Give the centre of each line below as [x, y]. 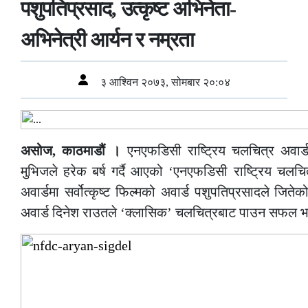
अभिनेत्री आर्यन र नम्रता [107, 40]
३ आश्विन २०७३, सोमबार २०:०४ [164, 82]
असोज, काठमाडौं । [71, 151]
